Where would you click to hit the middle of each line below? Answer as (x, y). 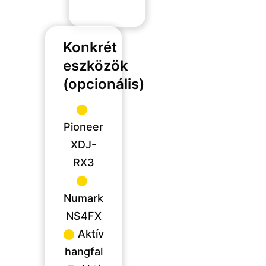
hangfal (83, 251)
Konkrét (90, 47)
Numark (84, 198)
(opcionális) (104, 84)
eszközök (96, 65)
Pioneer (84, 126)
